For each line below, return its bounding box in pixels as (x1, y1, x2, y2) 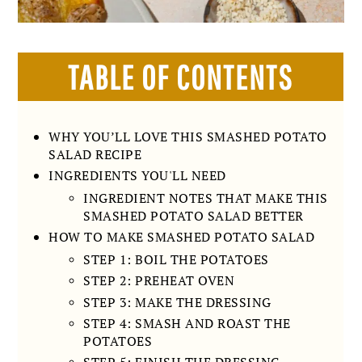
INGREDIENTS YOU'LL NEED (48, 166, 226, 185)
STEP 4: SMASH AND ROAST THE (83, 314, 291, 333)
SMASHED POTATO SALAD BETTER (83, 206, 304, 225)
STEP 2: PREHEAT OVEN (83, 271, 235, 290)
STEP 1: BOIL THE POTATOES (83, 250, 269, 268)
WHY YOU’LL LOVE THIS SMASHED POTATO (48, 127, 327, 145)
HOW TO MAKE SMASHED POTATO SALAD (48, 228, 315, 246)
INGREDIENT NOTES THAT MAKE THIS (83, 188, 328, 207)
